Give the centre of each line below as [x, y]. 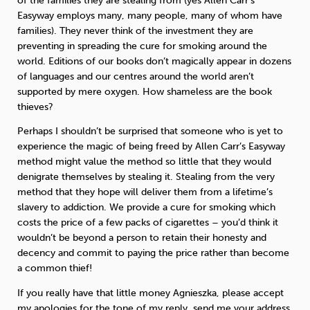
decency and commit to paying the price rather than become [153, 253]
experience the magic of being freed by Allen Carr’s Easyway [151, 147]
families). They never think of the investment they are [135, 30]
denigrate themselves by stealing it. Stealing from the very [146, 177]
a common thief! [55, 268]
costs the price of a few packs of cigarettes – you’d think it [148, 223]
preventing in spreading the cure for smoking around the [142, 46]
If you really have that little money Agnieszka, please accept [151, 293]
